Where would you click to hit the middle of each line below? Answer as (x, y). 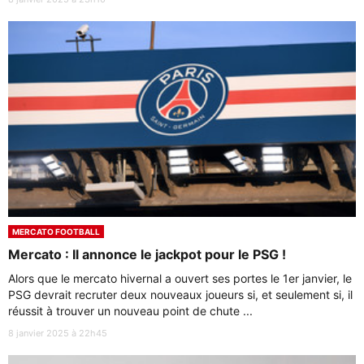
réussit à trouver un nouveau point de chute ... (130, 310)
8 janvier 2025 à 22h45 (58, 333)
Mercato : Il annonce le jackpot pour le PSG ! (147, 254)
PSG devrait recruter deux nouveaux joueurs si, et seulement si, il (180, 294)
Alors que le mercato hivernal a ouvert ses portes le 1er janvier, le (180, 278)
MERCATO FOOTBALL (56, 231)
